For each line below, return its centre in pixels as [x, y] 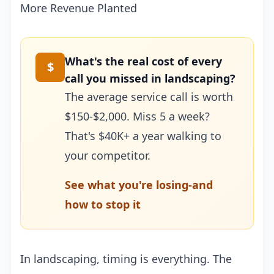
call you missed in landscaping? [150, 78]
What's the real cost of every [143, 61]
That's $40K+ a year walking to [143, 136]
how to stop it [103, 204]
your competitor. [108, 155]
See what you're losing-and [139, 185]
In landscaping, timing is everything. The [126, 259]
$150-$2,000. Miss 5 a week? [137, 116]
